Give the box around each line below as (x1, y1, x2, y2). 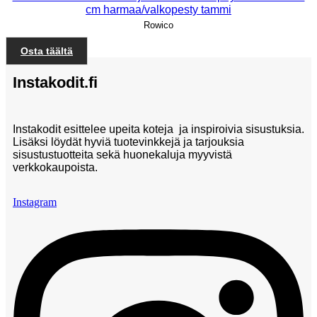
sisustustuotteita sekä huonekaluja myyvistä (13, 149, 232, 161)
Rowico (144, 19, 173, 30)
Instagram (13, 196, 57, 209)
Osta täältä (21, 45, 73, 57)
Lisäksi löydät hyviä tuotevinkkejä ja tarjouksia (13, 136, 244, 149)
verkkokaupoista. (13, 161, 98, 174)
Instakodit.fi (13, 74, 98, 92)
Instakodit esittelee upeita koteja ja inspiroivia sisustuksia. (13, 123, 304, 136)
